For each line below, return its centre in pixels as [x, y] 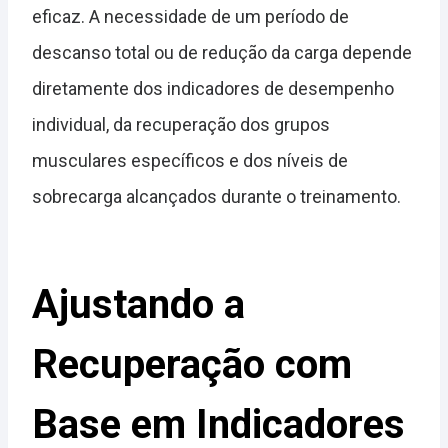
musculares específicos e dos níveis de [190, 161]
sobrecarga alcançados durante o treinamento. [216, 197]
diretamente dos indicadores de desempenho [213, 89]
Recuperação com [192, 365]
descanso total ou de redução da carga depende [222, 53]
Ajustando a [138, 305]
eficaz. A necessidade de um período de [190, 17]
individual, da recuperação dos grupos [181, 125]
